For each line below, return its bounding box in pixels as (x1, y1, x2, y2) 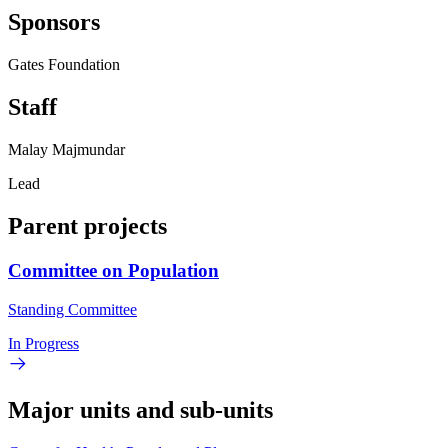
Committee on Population (8, 259, 219, 281)
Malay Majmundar (8, 141, 125, 159)
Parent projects (8, 213, 167, 240)
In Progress (8, 334, 79, 352)
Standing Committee (8, 300, 137, 318)
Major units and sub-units (8, 396, 273, 423)
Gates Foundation (8, 56, 120, 74)
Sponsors (8, 9, 100, 36)
